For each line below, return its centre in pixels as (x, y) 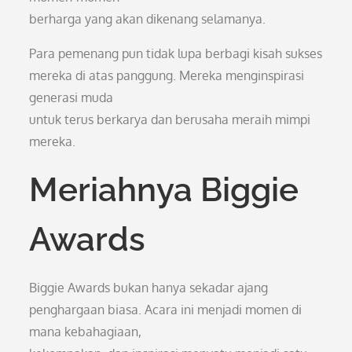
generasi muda (71, 97)
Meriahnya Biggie (164, 190)
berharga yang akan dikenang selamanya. (148, 19)
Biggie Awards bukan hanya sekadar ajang (149, 288)
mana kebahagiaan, (86, 332)
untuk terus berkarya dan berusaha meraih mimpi (170, 119)
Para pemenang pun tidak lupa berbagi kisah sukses (176, 53)
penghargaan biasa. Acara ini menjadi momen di (166, 310)
